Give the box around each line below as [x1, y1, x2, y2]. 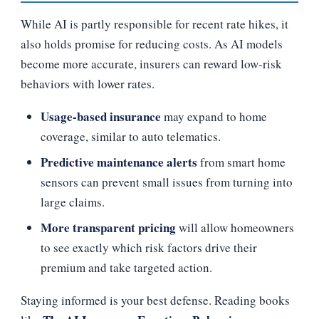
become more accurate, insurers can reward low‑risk [21, 55, 282, 72]
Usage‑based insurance [41, 107, 161, 125]
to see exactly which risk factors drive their [41, 239, 257, 256]
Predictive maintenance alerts [41, 152, 197, 171]
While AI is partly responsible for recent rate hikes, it [21, 15, 288, 32]
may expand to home [161, 108, 267, 125]
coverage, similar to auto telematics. [41, 127, 221, 145]
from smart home [197, 153, 286, 170]
